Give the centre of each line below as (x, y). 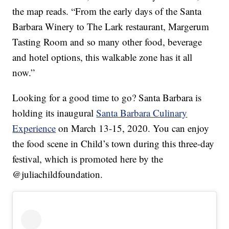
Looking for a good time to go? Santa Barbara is (107, 98)
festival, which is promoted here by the (88, 159)
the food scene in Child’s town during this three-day (113, 144)
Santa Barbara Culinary (142, 113)
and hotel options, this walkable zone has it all (102, 57)
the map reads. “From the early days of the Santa (107, 11)
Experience (34, 128)
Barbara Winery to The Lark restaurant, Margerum (111, 27)
